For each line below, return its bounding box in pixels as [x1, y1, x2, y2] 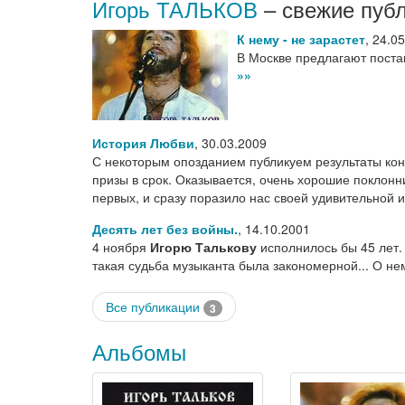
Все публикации [106, 297, 203, 316]
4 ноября [92, 238, 150, 256]
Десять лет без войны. [92, 220, 238, 238]
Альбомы [92, 335, 186, 368]
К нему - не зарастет [237, 30, 365, 48]
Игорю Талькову [150, 238, 257, 256]
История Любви [92, 134, 194, 152]
